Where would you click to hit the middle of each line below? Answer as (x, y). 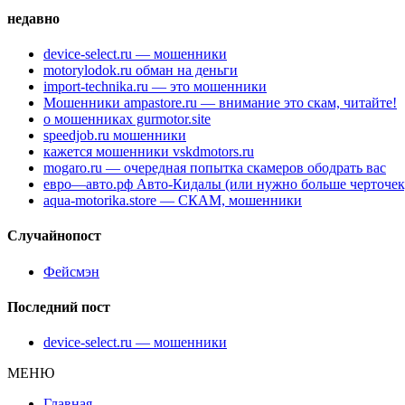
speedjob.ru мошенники (115, 135)
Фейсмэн (71, 271)
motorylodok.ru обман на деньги (141, 70)
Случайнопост (54, 236)
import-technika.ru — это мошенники (155, 86)
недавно (33, 18)
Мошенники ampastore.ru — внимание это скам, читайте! (220, 103)
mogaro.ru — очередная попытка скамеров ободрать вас (215, 168)
